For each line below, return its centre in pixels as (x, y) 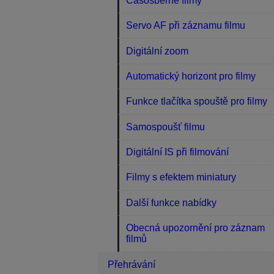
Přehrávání (131, 264)
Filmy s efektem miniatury (181, 177)
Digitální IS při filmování (178, 152)
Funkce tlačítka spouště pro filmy (197, 102)
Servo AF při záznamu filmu (186, 26)
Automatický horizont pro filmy (191, 76)
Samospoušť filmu (166, 127)
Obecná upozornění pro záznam (196, 228)
